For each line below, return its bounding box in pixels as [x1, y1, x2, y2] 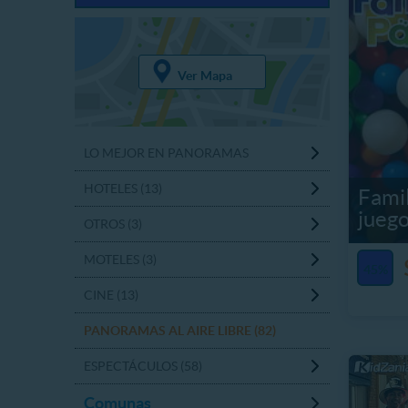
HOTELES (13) [84, 181, 162, 196]
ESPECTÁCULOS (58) [84, 359, 202, 373]
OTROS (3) [84, 217, 142, 231]
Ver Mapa [177, 67, 232, 83]
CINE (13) [84, 288, 138, 302]
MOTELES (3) [84, 252, 157, 267]
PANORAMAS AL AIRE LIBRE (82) [84, 323, 276, 338]
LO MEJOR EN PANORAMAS [84, 146, 249, 160]
